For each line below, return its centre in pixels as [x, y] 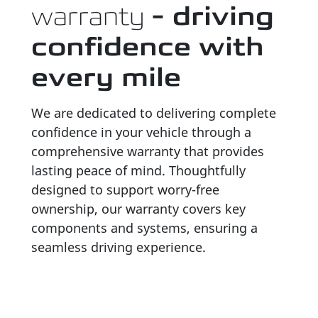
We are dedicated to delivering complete [154, 113]
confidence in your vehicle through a [141, 132]
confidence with [148, 46]
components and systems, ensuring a [144, 228]
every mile [106, 77]
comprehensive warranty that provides [148, 152]
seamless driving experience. [119, 247]
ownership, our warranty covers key [138, 209]
